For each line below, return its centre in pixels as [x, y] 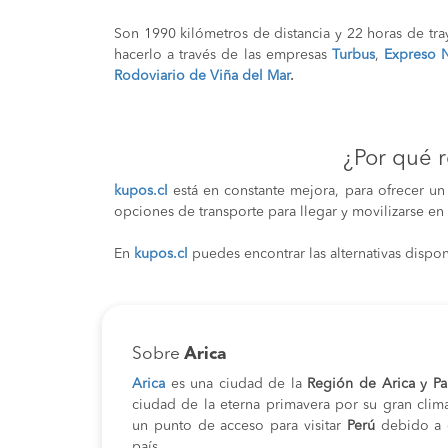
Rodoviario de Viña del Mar [202, 76]
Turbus [353, 55]
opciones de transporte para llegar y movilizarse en [279, 212]
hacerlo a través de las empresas [223, 55]
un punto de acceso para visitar [236, 426]
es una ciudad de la [239, 384]
